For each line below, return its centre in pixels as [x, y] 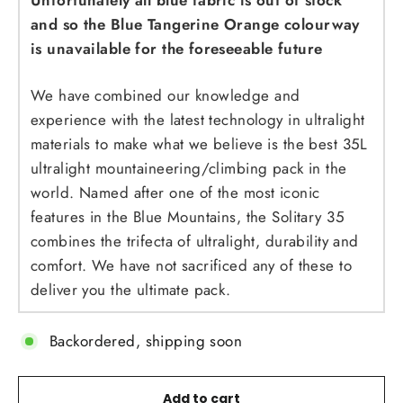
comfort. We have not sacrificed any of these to [191, 266]
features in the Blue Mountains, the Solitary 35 [188, 217]
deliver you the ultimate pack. [134, 290]
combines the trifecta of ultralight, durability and [195, 242]
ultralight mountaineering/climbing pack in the [189, 169]
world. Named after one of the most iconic [175, 193]
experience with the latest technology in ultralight [198, 120]
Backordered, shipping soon [146, 341]
